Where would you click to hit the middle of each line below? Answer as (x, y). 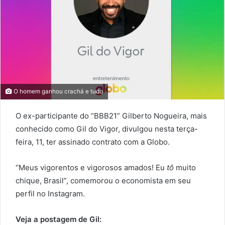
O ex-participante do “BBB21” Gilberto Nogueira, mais (111, 116)
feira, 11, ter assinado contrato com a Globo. (93, 142)
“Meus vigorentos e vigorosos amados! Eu (90, 167)
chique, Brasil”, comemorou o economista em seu (103, 180)
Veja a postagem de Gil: (59, 219)
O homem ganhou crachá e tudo (58, 91)
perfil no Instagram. (50, 193)
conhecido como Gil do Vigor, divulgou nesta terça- (107, 129)
